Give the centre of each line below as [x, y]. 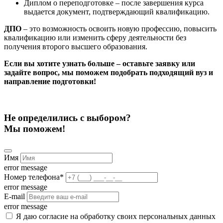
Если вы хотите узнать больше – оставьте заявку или [100, 64]
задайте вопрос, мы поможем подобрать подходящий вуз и [109, 73]
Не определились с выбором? [67, 117]
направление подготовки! [50, 82]
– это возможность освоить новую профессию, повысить [119, 29]
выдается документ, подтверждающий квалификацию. [117, 12]
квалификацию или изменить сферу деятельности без [95, 38]
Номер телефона [32, 177]
